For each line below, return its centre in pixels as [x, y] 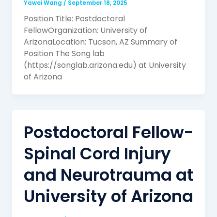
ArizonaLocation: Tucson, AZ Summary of [100, 42]
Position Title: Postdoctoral [74, 18]
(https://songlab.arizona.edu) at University [105, 65]
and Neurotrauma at [108, 175]
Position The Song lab [64, 53]
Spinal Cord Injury [97, 153]
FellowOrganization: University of [85, 30]
